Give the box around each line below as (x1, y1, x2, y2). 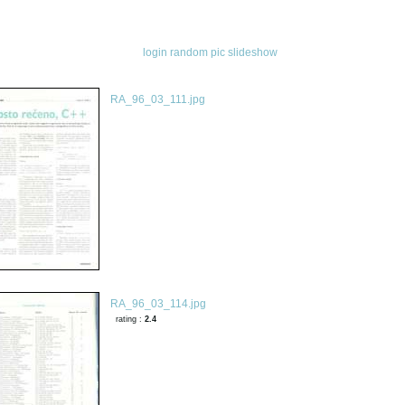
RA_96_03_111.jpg (109, 93, 205, 106)
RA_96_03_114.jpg (109, 297, 206, 310)
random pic (170, 46, 226, 59)
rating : (115, 314, 145, 324)
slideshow (228, 46, 278, 59)
